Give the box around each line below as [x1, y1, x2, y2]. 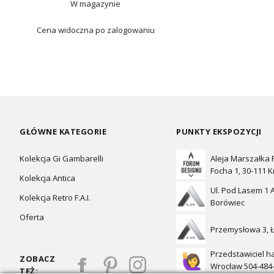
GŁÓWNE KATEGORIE [20, 126, 106, 137]
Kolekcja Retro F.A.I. [20, 192, 91, 203]
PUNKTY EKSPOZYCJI [176, 126, 262, 137]
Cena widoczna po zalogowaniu [36, 24, 155, 35]
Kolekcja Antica [20, 172, 75, 183]
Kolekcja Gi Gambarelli [20, 153, 103, 164]
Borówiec [210, 197, 245, 208]
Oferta [20, 212, 44, 223]
